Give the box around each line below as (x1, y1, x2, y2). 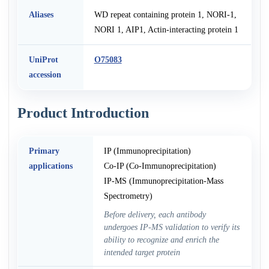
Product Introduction (17, 105, 149, 121)
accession (28, 70, 61, 80)
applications (28, 161, 73, 171)
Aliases (28, 10, 53, 20)
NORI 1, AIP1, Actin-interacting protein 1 (94, 25, 238, 35)
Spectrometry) (103, 191, 153, 201)
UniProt (28, 55, 58, 65)
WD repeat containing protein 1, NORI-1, (94, 10, 237, 20)
